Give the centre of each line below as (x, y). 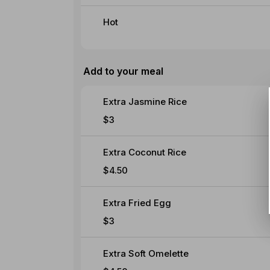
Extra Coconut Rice (144, 152)
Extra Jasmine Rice (145, 101)
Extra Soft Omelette (146, 253)
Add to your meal (123, 71)
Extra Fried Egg (137, 202)
